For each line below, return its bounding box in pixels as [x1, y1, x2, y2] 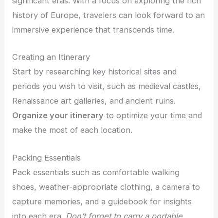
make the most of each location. [12, 125, 133, 135]
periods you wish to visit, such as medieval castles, [12, 81, 201, 91]
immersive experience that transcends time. [12, 25, 175, 35]
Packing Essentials [12, 152, 81, 163]
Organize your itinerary [12, 110, 104, 121]
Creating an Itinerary [12, 52, 91, 62]
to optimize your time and [104, 110, 202, 121]
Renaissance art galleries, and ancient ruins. [12, 96, 176, 106]
